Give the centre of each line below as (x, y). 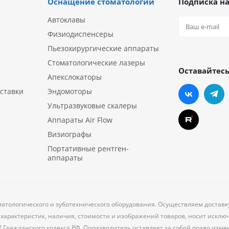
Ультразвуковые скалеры (92, 106)
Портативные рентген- (88, 148)
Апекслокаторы (75, 77)
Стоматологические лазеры (96, 63)
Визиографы (70, 134)
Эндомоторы (70, 91)
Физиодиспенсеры (81, 34)
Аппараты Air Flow (80, 120)
